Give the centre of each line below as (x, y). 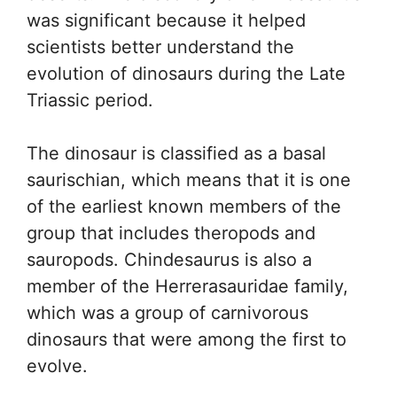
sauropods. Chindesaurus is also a (169, 260)
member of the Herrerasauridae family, (187, 287)
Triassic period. (90, 101)
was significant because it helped (166, 21)
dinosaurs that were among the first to (187, 340)
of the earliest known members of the (184, 207)
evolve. (57, 366)
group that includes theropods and (171, 234)
